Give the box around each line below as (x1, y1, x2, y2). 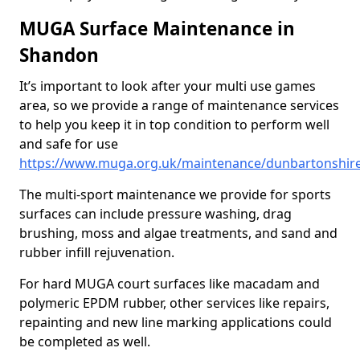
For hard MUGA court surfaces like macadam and (19, 275, 320, 292)
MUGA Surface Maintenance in (19, 16, 295, 41)
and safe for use (19, 135, 118, 153)
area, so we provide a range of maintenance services (19, 96, 339, 114)
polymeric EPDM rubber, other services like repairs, (19, 294, 329, 312)
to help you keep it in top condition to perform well (19, 116, 329, 133)
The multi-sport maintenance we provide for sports (19, 186, 331, 203)
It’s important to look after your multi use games (19, 77, 316, 95)
